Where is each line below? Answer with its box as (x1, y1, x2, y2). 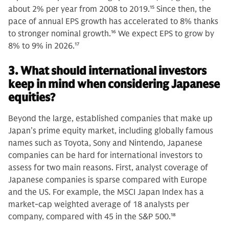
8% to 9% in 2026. (8, 41, 75, 51)
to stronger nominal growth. (8, 29, 111, 39)
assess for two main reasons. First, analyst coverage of (8, 163, 208, 173)
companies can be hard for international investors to (8, 150, 202, 161)
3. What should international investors (8, 64, 207, 78)
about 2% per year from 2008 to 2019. (8, 4, 150, 14)
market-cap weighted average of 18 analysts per (8, 199, 189, 210)
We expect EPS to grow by (116, 29, 214, 39)
